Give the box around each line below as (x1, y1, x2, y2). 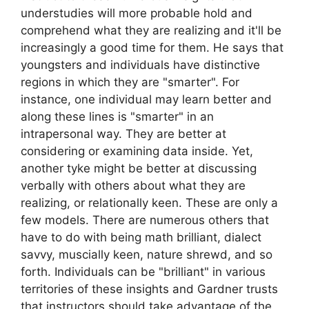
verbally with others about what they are (21, 178, 246, 192)
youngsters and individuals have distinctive (21, 57, 260, 72)
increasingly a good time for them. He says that (21, 40, 283, 54)
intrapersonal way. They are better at (21, 126, 226, 141)
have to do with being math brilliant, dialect (21, 230, 261, 244)
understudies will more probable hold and (21, 6, 252, 20)
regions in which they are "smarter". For (21, 74, 239, 89)
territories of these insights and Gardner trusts (21, 281, 278, 296)
